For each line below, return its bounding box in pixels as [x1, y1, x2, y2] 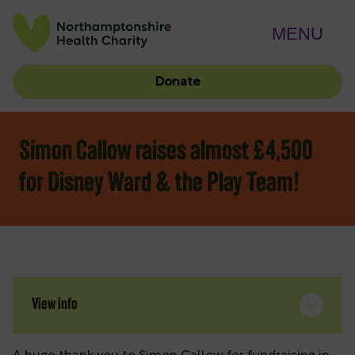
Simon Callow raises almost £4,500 [19, 139, 313, 166]
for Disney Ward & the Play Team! [19, 171, 300, 198]
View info [32, 297, 78, 314]
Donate [155, 75, 200, 89]
